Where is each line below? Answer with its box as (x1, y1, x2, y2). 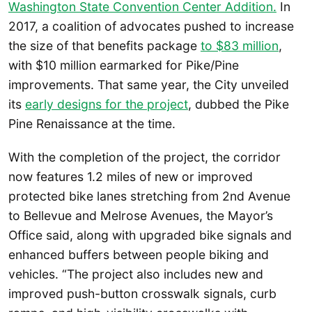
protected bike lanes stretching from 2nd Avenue (8, 188, 290, 203)
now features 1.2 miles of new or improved (8, 169, 253, 184)
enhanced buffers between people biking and (8, 247, 269, 262)
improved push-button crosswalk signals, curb (8, 286, 276, 301)
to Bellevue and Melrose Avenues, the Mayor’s (8, 208, 273, 223)
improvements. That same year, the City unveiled (8, 77, 289, 93)
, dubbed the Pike (188, 97, 289, 112)
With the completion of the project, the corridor (8, 149, 281, 164)
